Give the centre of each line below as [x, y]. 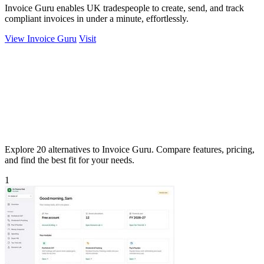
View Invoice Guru [41, 38]
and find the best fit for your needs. [70, 160]
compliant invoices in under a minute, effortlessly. [97, 18]
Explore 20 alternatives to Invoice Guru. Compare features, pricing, [130, 149]
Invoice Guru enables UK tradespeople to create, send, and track [124, 8]
